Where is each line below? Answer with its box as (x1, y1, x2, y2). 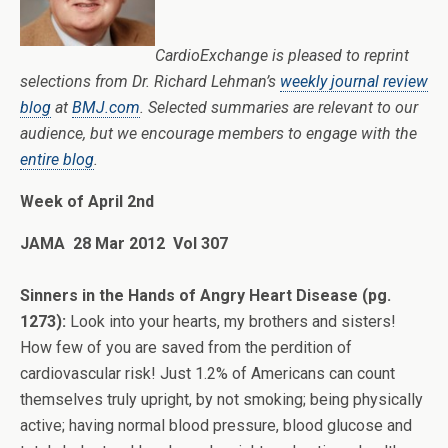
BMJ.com (72, 98, 140, 117)
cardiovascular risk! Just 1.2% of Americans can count (20, 364, 395, 383)
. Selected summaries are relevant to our (140, 98, 418, 117)
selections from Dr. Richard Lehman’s (20, 72, 280, 91)
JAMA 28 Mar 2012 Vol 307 (20, 234, 228, 253)
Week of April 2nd (20, 192, 154, 211)
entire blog (20, 150, 94, 169)
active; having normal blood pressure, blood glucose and (20, 416, 412, 435)
